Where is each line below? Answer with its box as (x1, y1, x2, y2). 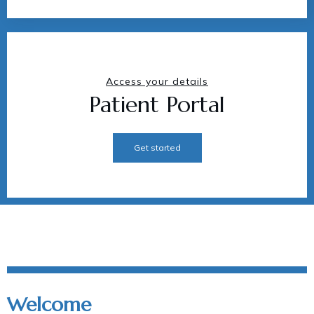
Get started (133, 142, 181, 153)
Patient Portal (89, 90, 225, 118)
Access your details (106, 74, 208, 88)
